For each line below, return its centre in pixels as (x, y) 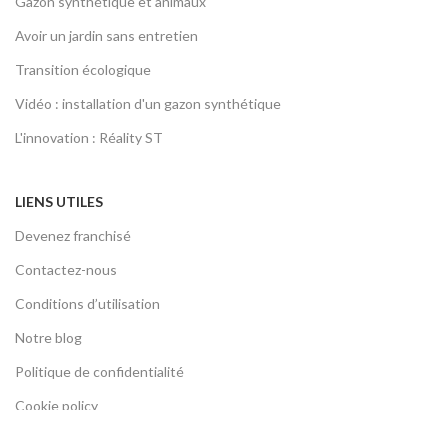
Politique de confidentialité (99, 372)
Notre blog (48, 338)
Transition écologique (83, 70)
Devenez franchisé (73, 236)
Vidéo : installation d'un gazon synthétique (148, 104)
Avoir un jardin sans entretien (106, 36)
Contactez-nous (66, 270)
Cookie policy (56, 406)
